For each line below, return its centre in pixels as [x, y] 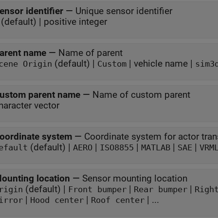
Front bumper [97, 190]
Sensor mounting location [135, 178]
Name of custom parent [141, 95]
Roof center [118, 200]
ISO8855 [117, 148]
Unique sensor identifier [124, 11]
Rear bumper [161, 190]
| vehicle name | [161, 64]
